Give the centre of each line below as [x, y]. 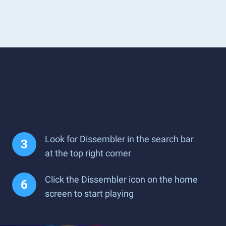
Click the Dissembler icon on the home [121, 179]
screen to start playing [89, 193]
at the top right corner [88, 153]
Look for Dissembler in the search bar [119, 139]
